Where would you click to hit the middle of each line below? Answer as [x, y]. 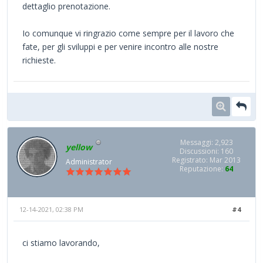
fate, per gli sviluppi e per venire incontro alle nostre [120, 47]
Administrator [89, 161]
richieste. [39, 60]
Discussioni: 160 [206, 151]
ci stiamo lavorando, [61, 242]
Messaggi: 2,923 [206, 143]
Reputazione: [202, 169]
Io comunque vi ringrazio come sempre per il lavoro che [128, 33]
